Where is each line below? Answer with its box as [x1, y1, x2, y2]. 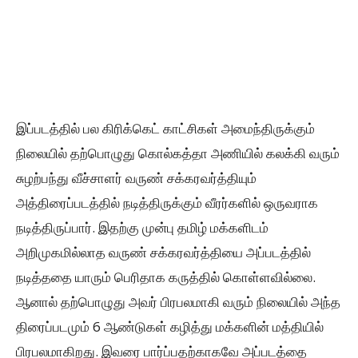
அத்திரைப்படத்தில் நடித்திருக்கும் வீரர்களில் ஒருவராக [16, 193, 318, 213]
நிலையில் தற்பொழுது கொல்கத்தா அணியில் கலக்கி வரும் [16, 144, 340, 163]
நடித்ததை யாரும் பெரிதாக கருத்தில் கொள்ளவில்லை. [16, 268, 316, 287]
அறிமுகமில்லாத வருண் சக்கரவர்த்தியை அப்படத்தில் [16, 243, 311, 262]
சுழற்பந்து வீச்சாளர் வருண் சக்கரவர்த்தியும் [16, 169, 257, 188]
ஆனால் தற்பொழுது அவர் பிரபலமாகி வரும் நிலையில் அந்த [16, 292, 340, 312]
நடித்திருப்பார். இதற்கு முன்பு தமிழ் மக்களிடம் [16, 218, 268, 237]
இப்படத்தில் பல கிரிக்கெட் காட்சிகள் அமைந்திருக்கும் [16, 119, 315, 138]
